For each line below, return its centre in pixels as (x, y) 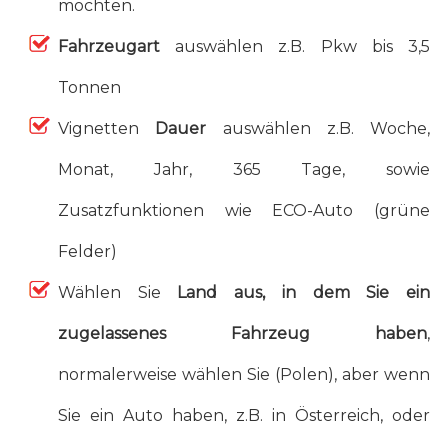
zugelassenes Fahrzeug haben (242, 333)
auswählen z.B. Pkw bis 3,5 (295, 46)
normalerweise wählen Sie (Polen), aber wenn (244, 374)
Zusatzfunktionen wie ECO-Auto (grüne (244, 210)
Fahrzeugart (108, 46)
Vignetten (106, 128)
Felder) (87, 251)
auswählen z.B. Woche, (318, 128)
